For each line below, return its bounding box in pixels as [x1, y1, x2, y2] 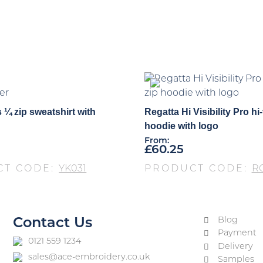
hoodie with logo [144, 120, 218, 131]
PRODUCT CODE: [144, 164, 252, 174]
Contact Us [13, 217, 93, 231]
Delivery [218, 242, 254, 251]
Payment [218, 229, 257, 238]
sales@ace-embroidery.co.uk [28, 252, 150, 262]
